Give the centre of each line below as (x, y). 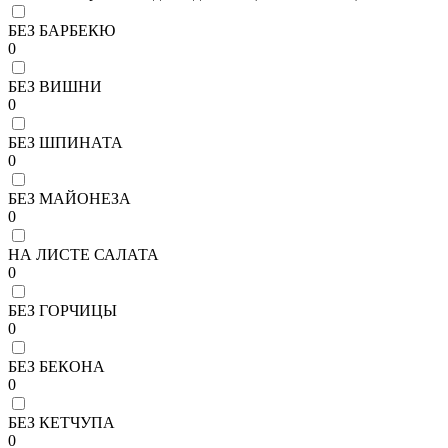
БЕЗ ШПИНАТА (65, 142)
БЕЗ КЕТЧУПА (61, 422)
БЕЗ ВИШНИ (55, 86)
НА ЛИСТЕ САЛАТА (83, 254)
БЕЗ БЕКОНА (56, 366)
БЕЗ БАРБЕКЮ (61, 30)
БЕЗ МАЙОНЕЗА (69, 198)
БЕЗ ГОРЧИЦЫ (62, 310)
